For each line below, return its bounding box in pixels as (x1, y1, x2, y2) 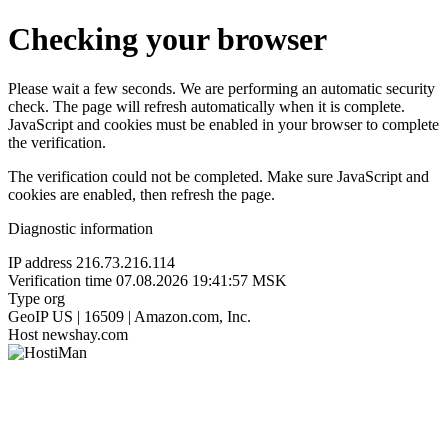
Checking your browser (8, 21, 327, 58)
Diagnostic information (8, 219, 153, 237)
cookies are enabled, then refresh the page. (8, 185, 275, 203)
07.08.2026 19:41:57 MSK (116, 271, 287, 289)
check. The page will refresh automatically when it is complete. (8, 97, 405, 115)
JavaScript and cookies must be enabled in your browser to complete (8, 115, 439, 133)
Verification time (8, 271, 112, 289)
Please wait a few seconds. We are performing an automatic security (8, 79, 435, 97)
